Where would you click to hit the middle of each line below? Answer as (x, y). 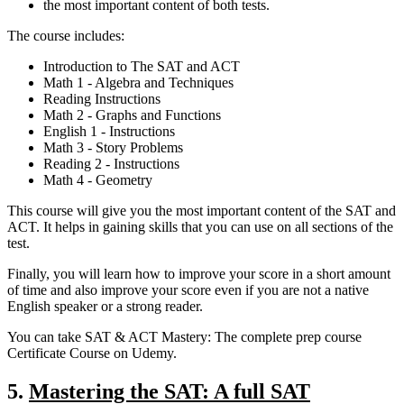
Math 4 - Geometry (98, 179)
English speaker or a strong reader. (105, 306)
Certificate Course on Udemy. (92, 353)
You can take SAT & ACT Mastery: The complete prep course (184, 336)
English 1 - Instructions (109, 131)
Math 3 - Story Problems (113, 147)
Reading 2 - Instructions (111, 163)
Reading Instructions (102, 98)
